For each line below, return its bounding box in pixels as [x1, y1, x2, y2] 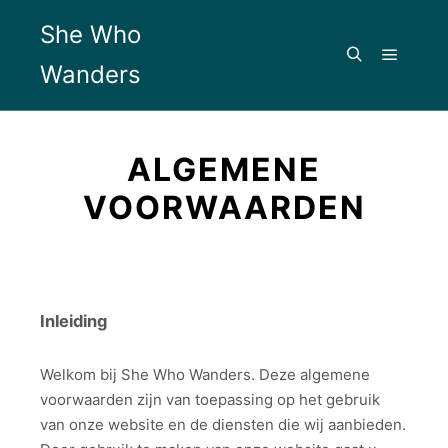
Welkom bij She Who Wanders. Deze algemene [40, 364, 370, 384]
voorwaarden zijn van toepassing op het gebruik [40, 389, 380, 409]
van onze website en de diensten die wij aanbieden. [40, 414, 406, 434]
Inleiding [40, 311, 107, 331]
